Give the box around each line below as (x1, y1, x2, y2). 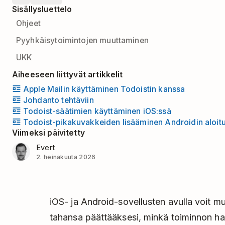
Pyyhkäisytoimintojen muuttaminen (16, 36, 149, 45)
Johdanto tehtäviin (23, 95, 94, 105)
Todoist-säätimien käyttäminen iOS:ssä (23, 106, 171, 116)
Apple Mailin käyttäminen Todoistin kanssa (23, 84, 185, 94)
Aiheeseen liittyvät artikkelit (12, 70, 123, 79)
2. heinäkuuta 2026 (36, 153, 96, 161)
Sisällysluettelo (12, 5, 72, 14)
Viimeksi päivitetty (12, 128, 85, 138)
